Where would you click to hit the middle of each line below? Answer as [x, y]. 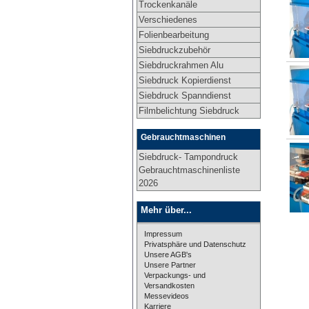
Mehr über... [166, 210]
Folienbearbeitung [173, 34]
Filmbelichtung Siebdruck [189, 110]
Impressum [163, 233]
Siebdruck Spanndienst [185, 95]
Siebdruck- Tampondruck [188, 157]
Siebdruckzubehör [174, 50]
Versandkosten [169, 285]
